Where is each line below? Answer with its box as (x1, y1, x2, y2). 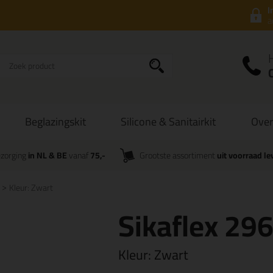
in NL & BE (27, 147, 67, 163)
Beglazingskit (24, 112, 86, 132)
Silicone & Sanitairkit (121, 112, 216, 132)
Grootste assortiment (140, 147, 218, 163)
